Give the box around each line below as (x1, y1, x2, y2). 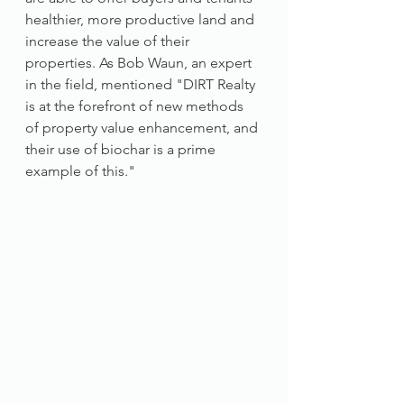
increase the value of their (25, 32, 193, 50)
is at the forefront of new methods (25, 97, 247, 115)
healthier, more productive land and (25, 11, 258, 28)
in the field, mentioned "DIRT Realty (25, 76, 259, 93)
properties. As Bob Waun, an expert (25, 54, 255, 71)
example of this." (25, 162, 135, 179)
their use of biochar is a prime (25, 141, 219, 158)
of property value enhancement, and (25, 119, 262, 136)
